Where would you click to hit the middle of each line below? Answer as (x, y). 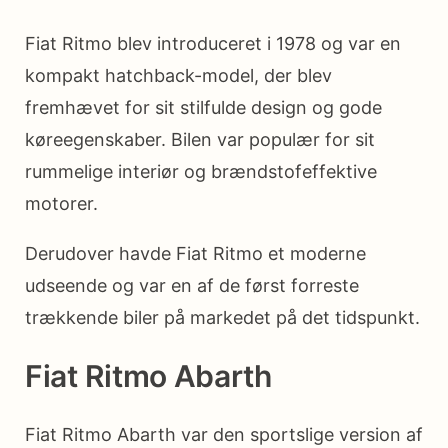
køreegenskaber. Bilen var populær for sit (200, 139)
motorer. (61, 203)
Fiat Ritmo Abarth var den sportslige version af (224, 434)
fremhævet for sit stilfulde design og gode (203, 107)
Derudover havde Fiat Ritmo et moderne (195, 253)
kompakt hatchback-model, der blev (178, 75)
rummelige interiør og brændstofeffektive (201, 171)
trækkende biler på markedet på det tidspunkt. (222, 317)
